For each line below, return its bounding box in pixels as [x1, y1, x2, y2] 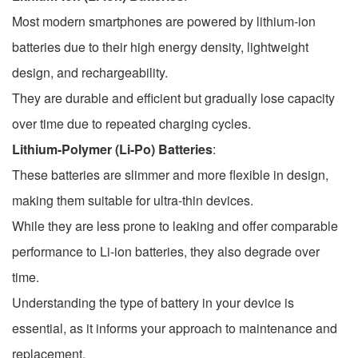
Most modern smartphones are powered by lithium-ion [12, 11, 316, 30]
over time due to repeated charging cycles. [12, 113, 251, 133]
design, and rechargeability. [12, 62, 168, 82]
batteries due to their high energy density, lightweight [12, 37, 308, 56]
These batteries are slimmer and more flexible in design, [12, 165, 328, 184]
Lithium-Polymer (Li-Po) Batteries [12, 139, 213, 158]
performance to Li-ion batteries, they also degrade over [12, 241, 320, 261]
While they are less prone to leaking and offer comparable [12, 216, 338, 235]
